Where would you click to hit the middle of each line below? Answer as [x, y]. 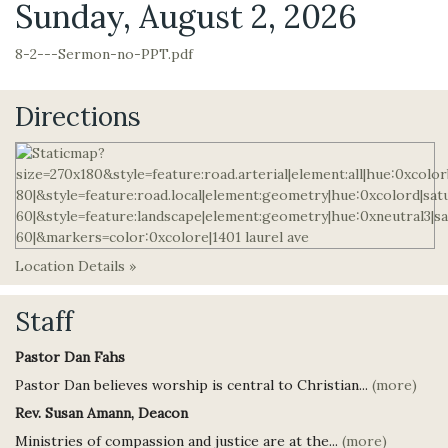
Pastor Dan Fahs [70, 357]
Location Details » [75, 266]
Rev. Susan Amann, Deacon [101, 413]
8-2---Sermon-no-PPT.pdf [104, 54]
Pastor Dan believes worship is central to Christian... [193, 385]
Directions [78, 116]
